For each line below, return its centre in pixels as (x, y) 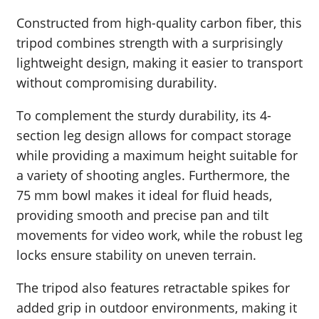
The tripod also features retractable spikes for (153, 288)
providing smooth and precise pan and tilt (142, 215)
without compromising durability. (117, 83)
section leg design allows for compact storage (154, 136)
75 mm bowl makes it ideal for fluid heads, (144, 195)
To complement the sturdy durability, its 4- (144, 116)
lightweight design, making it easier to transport (159, 63)
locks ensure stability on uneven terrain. (136, 255)
